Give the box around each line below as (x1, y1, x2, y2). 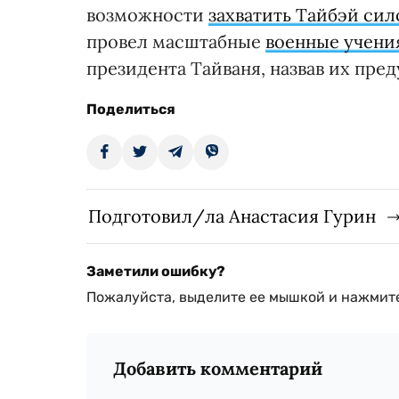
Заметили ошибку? (86, 263, 225, 281)
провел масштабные (86, 30, 265, 53)
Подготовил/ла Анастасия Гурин (88, 205, 376, 228)
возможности (86, 4, 208, 27)
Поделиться (86, 101, 175, 118)
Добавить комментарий (113, 357, 322, 380)
